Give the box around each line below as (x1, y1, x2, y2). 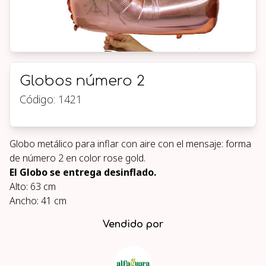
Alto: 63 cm (9, 180, 56, 193)
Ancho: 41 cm (9, 194, 66, 207)
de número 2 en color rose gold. (9, 151, 145, 164)
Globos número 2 (20, 73, 145, 89)
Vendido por (103, 219, 163, 230)
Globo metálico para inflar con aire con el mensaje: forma (9, 137, 251, 150)
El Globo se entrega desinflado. (9, 166, 156, 179)
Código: (20, 92, 58, 106)
